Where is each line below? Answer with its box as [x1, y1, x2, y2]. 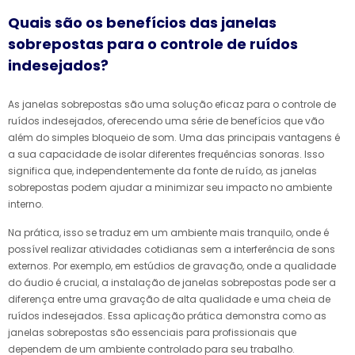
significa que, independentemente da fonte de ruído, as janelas [8, 163, 317, 177]
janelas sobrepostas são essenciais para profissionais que [8, 325, 296, 339]
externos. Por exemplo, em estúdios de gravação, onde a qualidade [8, 258, 336, 273]
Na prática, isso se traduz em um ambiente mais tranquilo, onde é [8, 225, 329, 239]
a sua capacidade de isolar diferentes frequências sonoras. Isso [8, 147, 324, 161]
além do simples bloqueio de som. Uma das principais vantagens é [8, 130, 340, 144]
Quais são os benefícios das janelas [8, 12, 277, 32]
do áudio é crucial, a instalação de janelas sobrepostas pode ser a [8, 275, 336, 289]
